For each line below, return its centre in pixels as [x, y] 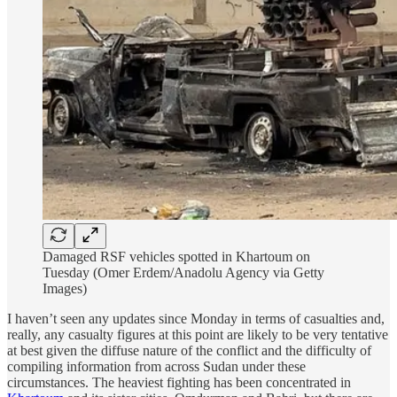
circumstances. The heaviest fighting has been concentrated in [179, 382]
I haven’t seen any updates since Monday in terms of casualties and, [196, 318]
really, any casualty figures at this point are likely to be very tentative [198, 334]
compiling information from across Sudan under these [156, 366]
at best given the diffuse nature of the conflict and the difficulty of [189, 350]
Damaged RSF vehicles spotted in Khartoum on [176, 256]
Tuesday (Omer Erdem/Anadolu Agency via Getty [183, 272]
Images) [65, 288]
